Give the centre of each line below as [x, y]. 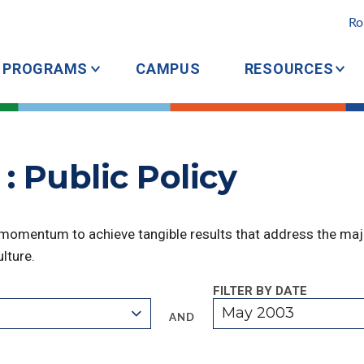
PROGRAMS [45, 69]
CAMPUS [168, 69]
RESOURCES [289, 69]
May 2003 [258, 313]
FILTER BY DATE [260, 291]
